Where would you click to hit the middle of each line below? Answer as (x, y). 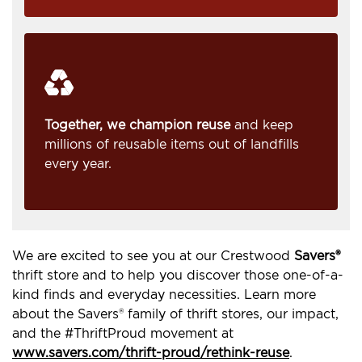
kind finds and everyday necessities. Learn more (164, 295)
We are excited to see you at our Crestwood (153, 256)
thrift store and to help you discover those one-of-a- (178, 276)
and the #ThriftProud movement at (123, 334)
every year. (78, 164)
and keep (262, 125)
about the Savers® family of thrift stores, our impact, (175, 314)
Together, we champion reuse (137, 125)
